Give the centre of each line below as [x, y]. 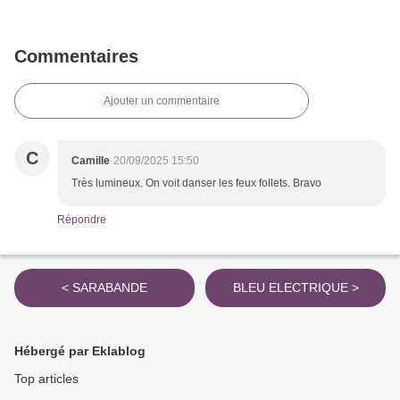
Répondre [82, 220]
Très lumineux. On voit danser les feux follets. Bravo [196, 183]
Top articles [46, 379]
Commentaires [76, 57]
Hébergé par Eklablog [80, 351]
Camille [91, 161]
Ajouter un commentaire [162, 101]
